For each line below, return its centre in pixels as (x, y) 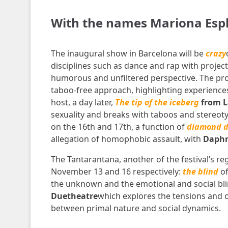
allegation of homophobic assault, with (127, 139)
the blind (200, 172)
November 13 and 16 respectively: (117, 172)
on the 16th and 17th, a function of (119, 127)
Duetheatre (74, 196)
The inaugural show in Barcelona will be (128, 53)
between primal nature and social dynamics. (136, 208)
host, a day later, (83, 102)
